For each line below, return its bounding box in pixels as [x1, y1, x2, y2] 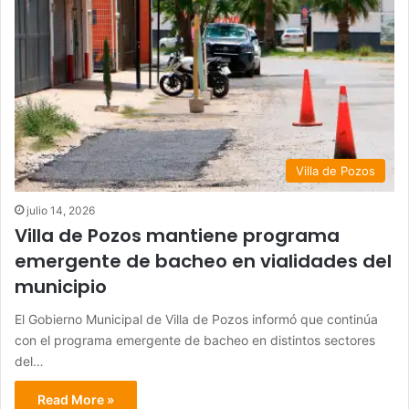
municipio [15, 274, 107, 300]
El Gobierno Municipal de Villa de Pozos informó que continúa [15, 311, 378, 328]
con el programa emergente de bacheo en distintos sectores [15, 332, 375, 349]
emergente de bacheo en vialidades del [15, 248, 392, 275]
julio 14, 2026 [26, 204, 95, 218]
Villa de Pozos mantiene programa [15, 223, 340, 249]
